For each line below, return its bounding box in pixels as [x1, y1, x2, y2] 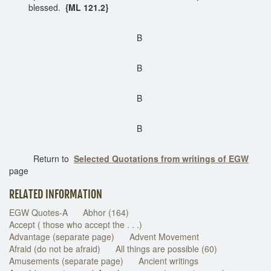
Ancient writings [139, 254, 198, 267]
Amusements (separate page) [9, 254, 123, 267]
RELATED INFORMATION [9, 187, 102, 201]
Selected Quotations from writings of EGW [74, 152, 249, 165]
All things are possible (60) [116, 242, 217, 255]
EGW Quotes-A [9, 206, 68, 218]
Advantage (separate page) [9, 230, 114, 243]
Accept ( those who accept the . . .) [9, 218, 142, 230]
